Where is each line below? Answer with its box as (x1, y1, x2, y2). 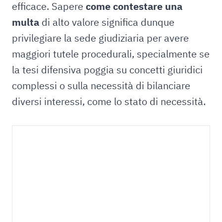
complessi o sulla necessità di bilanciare (12, 79, 190, 92)
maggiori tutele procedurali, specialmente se (12, 47, 210, 60)
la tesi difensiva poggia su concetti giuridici (12, 63, 203, 76)
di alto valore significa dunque (39, 15, 174, 29)
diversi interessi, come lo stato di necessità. (12, 95, 206, 108)
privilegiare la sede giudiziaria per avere (12, 31, 189, 45)
